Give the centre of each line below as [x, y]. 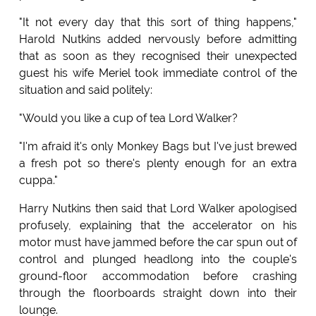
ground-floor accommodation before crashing [158, 276]
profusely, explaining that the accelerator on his [158, 226]
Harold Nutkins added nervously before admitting [158, 39]
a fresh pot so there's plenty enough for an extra [158, 164]
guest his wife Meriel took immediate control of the [158, 73]
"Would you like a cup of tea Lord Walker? [128, 119]
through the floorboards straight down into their [158, 293]
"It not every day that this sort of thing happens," [158, 23]
